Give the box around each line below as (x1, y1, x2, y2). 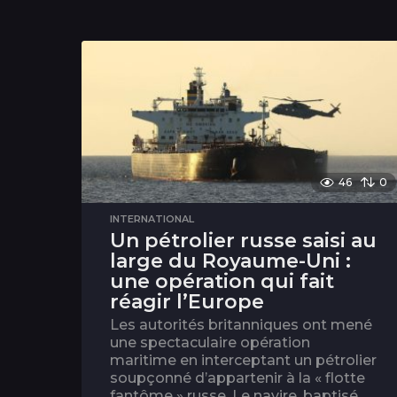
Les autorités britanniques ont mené (110, 316, 372, 334)
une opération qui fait (110, 269, 334, 294)
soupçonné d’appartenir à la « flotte (110, 370, 365, 387)
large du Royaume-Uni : (110, 249, 351, 274)
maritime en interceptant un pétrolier (110, 352, 377, 370)
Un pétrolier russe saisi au (110, 229, 377, 253)
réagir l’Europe (110, 290, 264, 315)
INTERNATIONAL (110, 213, 194, 226)
